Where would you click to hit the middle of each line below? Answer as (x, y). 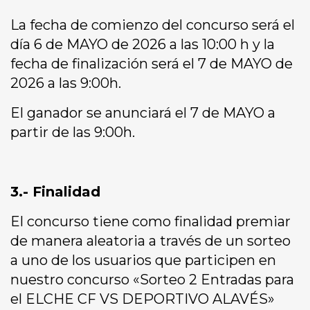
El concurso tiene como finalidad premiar (151, 222)
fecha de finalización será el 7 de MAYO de (152, 64)
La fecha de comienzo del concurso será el (153, 25)
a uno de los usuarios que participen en (143, 261)
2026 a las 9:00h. (66, 83)
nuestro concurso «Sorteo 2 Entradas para (152, 280)
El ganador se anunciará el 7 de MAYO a (143, 113)
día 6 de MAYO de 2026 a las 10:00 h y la (143, 45)
